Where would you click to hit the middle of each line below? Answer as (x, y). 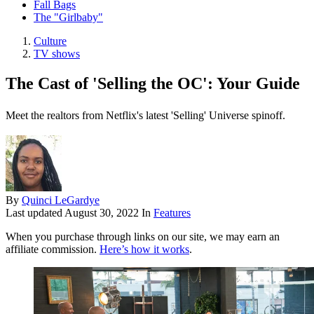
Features (172, 213)
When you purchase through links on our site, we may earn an (143, 237)
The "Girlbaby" (68, 18)
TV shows (57, 54)
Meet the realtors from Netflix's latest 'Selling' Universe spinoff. (145, 116)
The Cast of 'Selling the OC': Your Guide (153, 84)
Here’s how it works (144, 250)
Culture (50, 41)
